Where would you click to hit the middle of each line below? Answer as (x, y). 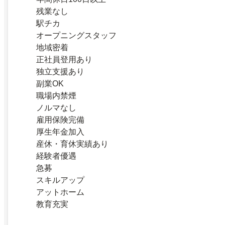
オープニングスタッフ (76, 35)
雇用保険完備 (60, 120)
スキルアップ (60, 180)
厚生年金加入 (60, 132)
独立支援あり (60, 71)
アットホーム (60, 192)
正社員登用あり (64, 59)
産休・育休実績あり (72, 144)
